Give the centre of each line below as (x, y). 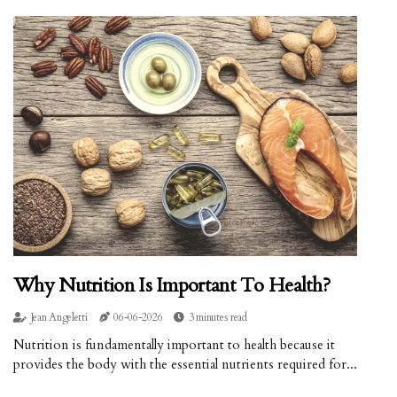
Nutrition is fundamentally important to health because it (174, 345)
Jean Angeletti (59, 318)
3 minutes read (218, 318)
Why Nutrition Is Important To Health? (172, 286)
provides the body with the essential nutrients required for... (185, 365)
